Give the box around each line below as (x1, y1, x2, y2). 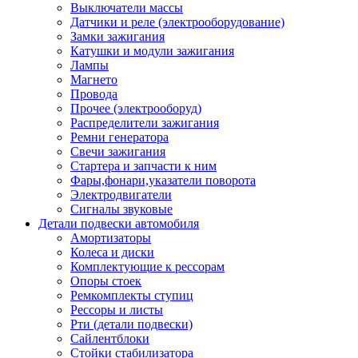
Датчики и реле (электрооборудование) (70, 15, 284, 29)
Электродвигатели (70, 188, 172, 201)
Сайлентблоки (70, 332, 149, 345)
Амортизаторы (70, 231, 151, 245)
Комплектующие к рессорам (70, 260, 225, 273)
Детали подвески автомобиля (38, 217, 199, 230)
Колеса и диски (70, 245, 154, 259)
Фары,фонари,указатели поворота (70, 173, 256, 187)
